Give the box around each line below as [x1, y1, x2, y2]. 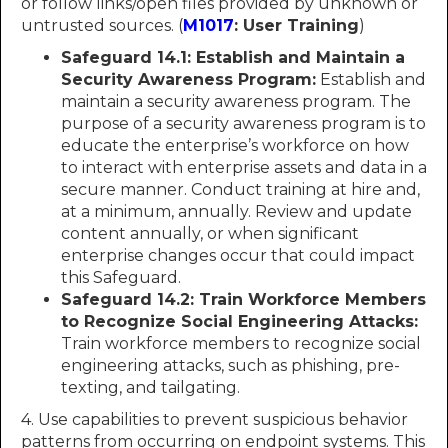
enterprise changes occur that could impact [61, 246, 415, 265]
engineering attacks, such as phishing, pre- [61, 356, 400, 375]
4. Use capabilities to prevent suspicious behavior [21, 410, 408, 429]
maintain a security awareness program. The [61, 92, 411, 111]
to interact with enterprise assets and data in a [61, 158, 427, 177]
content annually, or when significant [61, 224, 359, 243]
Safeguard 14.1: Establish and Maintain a [61, 48, 405, 67]
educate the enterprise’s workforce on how [61, 136, 409, 155]
